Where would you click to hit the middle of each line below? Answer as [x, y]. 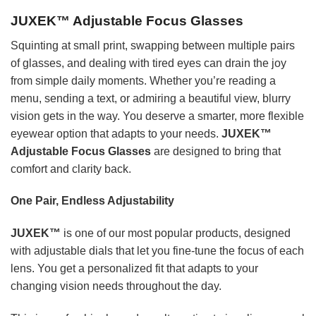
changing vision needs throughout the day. [116, 286]
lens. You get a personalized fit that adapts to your [134, 269]
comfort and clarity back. [71, 169]
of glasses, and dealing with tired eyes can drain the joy [148, 63]
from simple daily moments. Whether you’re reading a [143, 80]
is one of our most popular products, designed [176, 233]
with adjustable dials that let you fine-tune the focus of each [157, 251]
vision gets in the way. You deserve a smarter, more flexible [157, 116]
